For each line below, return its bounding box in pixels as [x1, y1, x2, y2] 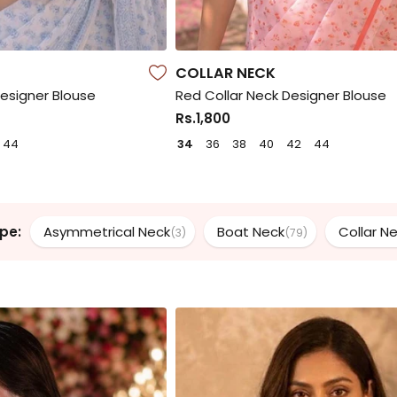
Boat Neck [217, 222, 284, 242]
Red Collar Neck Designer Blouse [175, 85, 387, 105]
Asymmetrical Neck [43, 222, 170, 242]
